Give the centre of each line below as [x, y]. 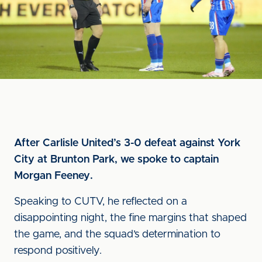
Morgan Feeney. [54, 176]
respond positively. [58, 251]
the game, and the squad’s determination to [117, 235]
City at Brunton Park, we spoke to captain [116, 160]
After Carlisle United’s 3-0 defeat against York [127, 143]
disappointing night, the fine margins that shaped [130, 218]
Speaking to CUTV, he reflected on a [101, 202]
